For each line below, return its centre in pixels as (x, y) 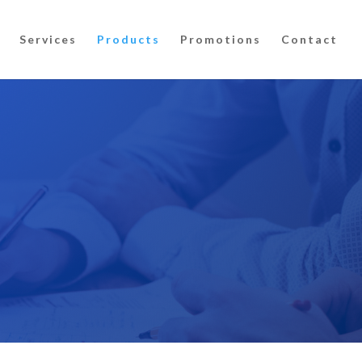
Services (48, 39)
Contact (309, 39)
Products (128, 39)
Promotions (221, 39)
